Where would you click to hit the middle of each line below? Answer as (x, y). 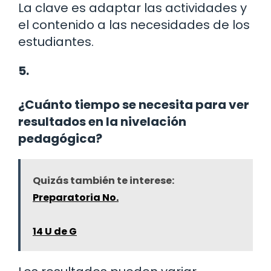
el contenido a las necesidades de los (134, 24)
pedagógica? (60, 138)
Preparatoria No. (76, 197)
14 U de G (55, 231)
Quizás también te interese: (103, 180)
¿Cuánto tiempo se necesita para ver (134, 104)
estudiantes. (56, 41)
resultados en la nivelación (102, 121)
